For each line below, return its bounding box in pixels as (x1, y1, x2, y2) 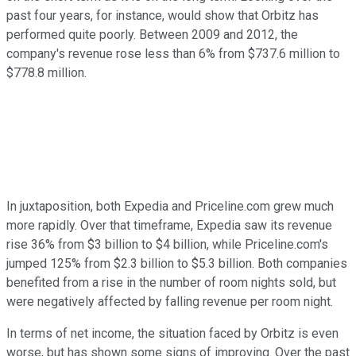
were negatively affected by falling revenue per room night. (6, 293, 333, 309)
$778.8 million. (6, 64, 87, 80)
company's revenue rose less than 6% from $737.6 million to (6, 45, 340, 61)
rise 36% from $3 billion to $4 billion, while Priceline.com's (6, 236, 328, 252)
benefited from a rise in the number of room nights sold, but (6, 274, 336, 290)
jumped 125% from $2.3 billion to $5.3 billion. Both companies (6, 255, 347, 271)
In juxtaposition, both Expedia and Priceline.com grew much (6, 198, 334, 214)
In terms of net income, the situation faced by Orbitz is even (6, 325, 339, 341)
